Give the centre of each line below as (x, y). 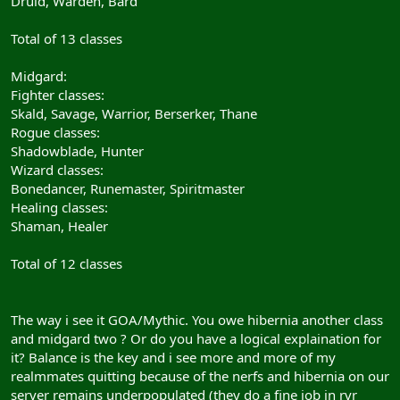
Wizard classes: (57, 169)
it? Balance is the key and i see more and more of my (173, 357)
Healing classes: (59, 207)
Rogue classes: (55, 132)
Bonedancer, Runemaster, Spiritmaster (128, 188)
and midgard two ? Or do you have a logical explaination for (196, 338)
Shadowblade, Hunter (77, 150)
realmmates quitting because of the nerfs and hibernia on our (200, 375)
